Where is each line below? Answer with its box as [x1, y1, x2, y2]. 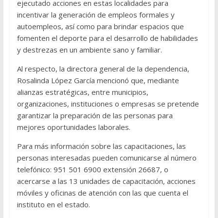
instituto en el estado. [17, 200, 90, 210]
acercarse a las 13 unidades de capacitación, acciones [17, 176, 196, 186]
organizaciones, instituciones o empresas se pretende [17, 99, 199, 109]
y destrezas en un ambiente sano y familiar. [17, 45, 162, 55]
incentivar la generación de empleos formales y [17, 10, 175, 20]
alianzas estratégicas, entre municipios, [17, 87, 148, 97]
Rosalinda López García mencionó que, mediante [17, 75, 179, 86]
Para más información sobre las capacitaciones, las [17, 141, 186, 151]
